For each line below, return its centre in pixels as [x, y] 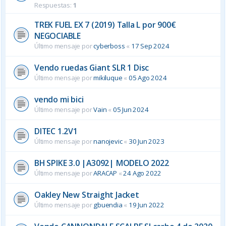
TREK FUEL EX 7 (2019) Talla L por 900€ [105, 24]
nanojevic [108, 141]
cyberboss [109, 46]
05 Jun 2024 [131, 109]
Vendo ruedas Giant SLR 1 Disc [92, 67]
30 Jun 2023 [146, 141]
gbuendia [108, 205]
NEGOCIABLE [58, 36]
